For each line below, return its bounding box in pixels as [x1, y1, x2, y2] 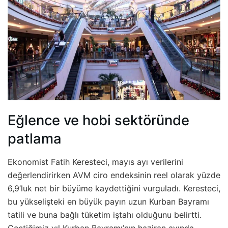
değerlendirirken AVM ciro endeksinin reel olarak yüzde [8, 170, 220, 181]
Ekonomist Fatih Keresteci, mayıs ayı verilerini [8, 157, 183, 167]
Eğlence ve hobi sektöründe [8, 112, 189, 129]
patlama [8, 130, 62, 148]
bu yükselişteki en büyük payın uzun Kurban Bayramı [8, 196, 209, 207]
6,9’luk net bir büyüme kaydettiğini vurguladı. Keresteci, [8, 183, 220, 194]
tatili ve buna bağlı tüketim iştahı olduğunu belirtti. [8, 210, 202, 220]
